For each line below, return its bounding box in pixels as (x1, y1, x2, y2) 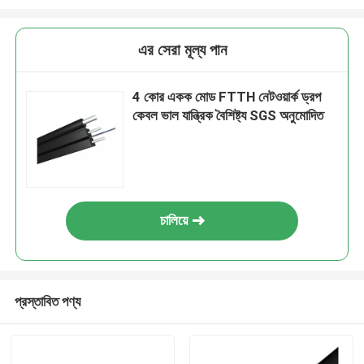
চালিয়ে (160, 212, 188, 229)
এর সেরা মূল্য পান (137, 41, 227, 60)
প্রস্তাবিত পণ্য (14, 292, 80, 310)
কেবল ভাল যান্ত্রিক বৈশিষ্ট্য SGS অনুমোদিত (132, 107, 324, 124)
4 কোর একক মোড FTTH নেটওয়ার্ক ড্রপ (132, 89, 322, 106)
